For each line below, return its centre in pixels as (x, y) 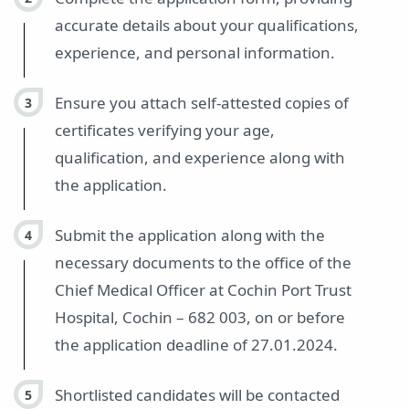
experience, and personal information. (195, 53)
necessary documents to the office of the (203, 263)
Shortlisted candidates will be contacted (197, 395)
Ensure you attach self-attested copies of (202, 103)
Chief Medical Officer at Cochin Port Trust (203, 290)
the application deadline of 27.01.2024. (196, 345)
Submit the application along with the (190, 236)
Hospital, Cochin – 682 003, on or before (200, 318)
